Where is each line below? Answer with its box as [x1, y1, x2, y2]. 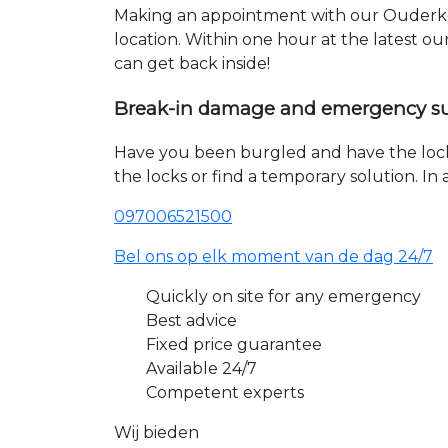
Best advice [146, 311, 237, 331]
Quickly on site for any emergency [146, 287, 421, 307]
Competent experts [146, 383, 304, 403]
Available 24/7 [146, 359, 257, 379]
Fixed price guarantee [146, 335, 322, 355]
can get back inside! [114, 53, 270, 73]
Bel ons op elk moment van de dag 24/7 [114, 247, 433, 267]
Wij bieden [114, 423, 199, 443]
